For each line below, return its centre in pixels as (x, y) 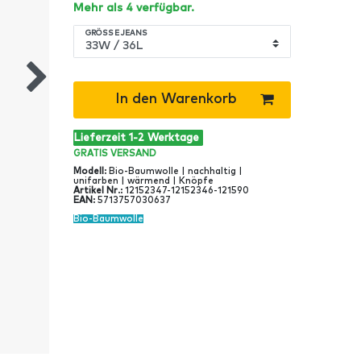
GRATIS (92, 153)
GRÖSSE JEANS (114, 34)
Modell (89, 172)
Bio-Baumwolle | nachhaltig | (176, 172)
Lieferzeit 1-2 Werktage (136, 138)
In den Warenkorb (176, 100)
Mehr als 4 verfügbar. (134, 8)
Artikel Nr (95, 191)
